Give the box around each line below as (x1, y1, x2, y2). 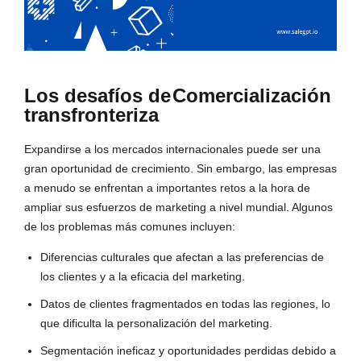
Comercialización (172, 85, 331, 107)
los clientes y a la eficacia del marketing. (40, 270, 245, 284)
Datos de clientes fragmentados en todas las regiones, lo (40, 297, 330, 311)
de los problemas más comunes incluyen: (24, 220, 235, 234)
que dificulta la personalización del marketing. (40, 317, 272, 330)
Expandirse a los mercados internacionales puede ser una (24, 143, 321, 156)
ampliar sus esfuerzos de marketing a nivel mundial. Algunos (24, 201, 333, 214)
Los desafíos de (24, 85, 171, 107)
